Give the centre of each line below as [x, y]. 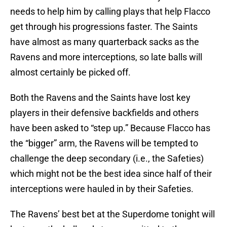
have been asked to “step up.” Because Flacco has [110, 128]
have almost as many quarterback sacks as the [105, 42]
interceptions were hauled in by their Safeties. [102, 189]
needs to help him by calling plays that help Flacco [110, 12]
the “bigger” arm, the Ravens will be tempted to [104, 143]
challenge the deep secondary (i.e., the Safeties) [107, 159]
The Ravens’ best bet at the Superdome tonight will [112, 214]
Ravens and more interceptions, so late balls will [106, 57]
